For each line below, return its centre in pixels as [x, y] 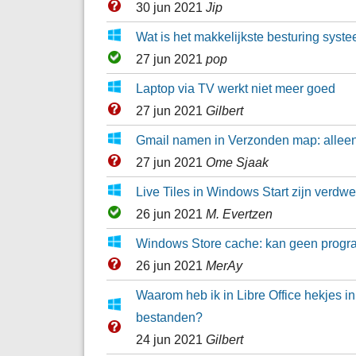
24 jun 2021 [170, 339]
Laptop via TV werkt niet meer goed [235, 88]
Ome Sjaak [237, 162]
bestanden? [169, 317]
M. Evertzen [239, 213]
